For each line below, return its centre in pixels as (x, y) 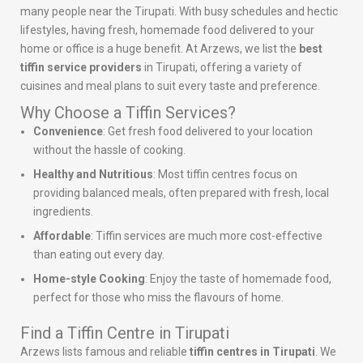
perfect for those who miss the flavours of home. (158, 298)
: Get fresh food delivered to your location (208, 132)
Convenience (68, 132)
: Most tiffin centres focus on (225, 175)
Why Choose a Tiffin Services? (128, 113)
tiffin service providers (81, 68)
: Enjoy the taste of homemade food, (238, 279)
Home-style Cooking (89, 279)
